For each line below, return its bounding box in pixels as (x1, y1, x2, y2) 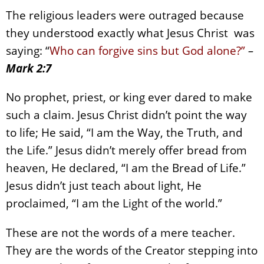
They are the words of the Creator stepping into (6, 242, 258, 258)
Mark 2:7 (6, 60, 51, 77)
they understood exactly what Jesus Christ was (6, 25, 255, 41)
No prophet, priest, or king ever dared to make (6, 89, 252, 105)
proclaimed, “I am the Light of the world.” (6, 195, 222, 212)
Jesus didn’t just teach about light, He (6, 177, 202, 194)
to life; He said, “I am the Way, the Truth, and (6, 124, 243, 141)
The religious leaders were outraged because (6, 7, 244, 24)
